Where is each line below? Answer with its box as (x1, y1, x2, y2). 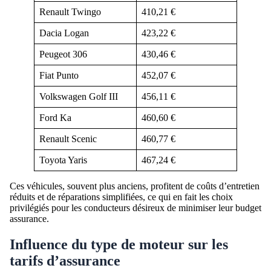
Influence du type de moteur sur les (10, 236, 228, 252)
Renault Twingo (39, 6, 101, 17)
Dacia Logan (39, 27, 89, 38)
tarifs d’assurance (10, 252, 120, 269)
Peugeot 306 (39, 48, 87, 59)
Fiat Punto (39, 70, 79, 80)
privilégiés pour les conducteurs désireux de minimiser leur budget (10, 202, 261, 213)
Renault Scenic (39, 133, 97, 144)
